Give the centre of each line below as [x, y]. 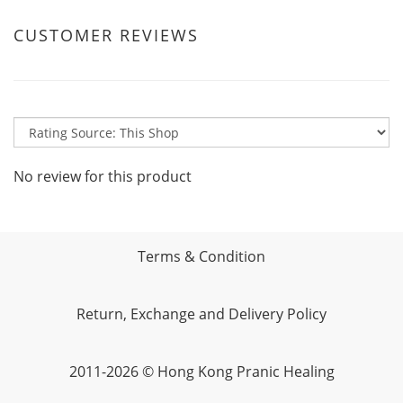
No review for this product [103, 176]
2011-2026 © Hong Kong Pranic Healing [201, 372]
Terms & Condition [201, 256]
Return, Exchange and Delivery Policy [201, 314]
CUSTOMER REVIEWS [106, 35]
